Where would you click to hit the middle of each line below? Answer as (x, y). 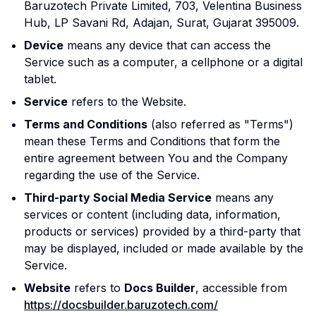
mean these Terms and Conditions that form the (152, 141)
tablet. (40, 79)
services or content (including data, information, (152, 214)
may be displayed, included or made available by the (164, 248)
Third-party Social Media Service (118, 197)
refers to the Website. (127, 102)
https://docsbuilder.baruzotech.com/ (121, 305)
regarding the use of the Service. (112, 175)
